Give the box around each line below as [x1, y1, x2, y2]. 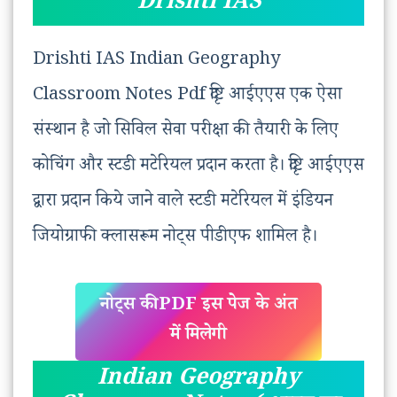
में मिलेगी [170, 323, 227, 352]
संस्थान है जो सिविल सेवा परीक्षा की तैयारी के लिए [33, 118, 339, 147]
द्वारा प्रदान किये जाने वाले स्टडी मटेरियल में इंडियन [33, 189, 333, 218]
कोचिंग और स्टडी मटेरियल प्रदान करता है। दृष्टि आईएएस [33, 153, 364, 183]
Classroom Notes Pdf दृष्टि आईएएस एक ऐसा [33, 82, 342, 112]
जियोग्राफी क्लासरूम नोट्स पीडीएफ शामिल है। [33, 224, 317, 253]
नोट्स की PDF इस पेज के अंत [100, 292, 297, 322]
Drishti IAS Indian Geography [33, 47, 280, 76]
